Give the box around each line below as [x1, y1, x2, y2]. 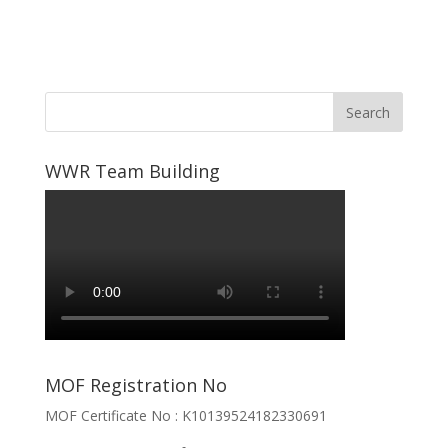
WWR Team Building [44, 159, 220, 184]
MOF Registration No [44, 373, 227, 398]
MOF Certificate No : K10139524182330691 [44, 406, 327, 426]
